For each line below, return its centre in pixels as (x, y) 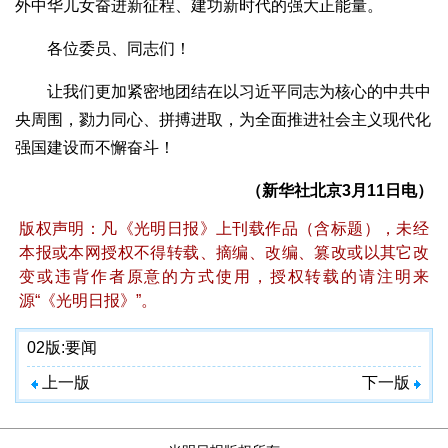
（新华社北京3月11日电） (323, 191)
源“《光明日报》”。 (88, 301)
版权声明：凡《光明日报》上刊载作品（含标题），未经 (224, 229)
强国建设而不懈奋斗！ (95, 148)
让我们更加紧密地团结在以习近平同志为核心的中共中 (223, 92)
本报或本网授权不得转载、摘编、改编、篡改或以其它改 (224, 253)
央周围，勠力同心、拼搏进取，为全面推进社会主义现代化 (223, 120)
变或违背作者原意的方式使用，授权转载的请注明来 (224, 277)
